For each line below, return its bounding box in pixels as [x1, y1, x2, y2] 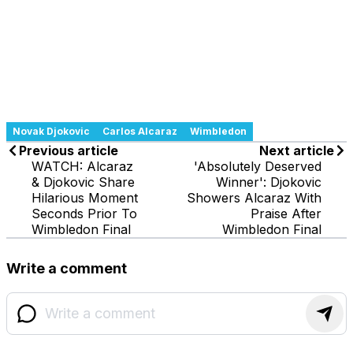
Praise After [251, 205, 321, 221]
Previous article [19, 142, 118, 158]
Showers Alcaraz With [187, 189, 321, 206]
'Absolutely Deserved [194, 158, 321, 174]
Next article [259, 142, 334, 158]
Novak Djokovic [13, 124, 90, 137]
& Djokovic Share [32, 173, 135, 190]
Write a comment [6, 259, 127, 277]
